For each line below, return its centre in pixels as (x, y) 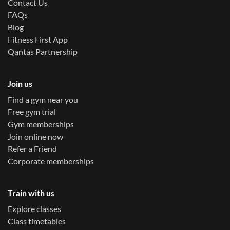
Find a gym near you (43, 100)
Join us (20, 84)
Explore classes (34, 209)
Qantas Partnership (43, 52)
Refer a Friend (32, 149)
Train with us (31, 193)
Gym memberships (41, 124)
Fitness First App (38, 40)
